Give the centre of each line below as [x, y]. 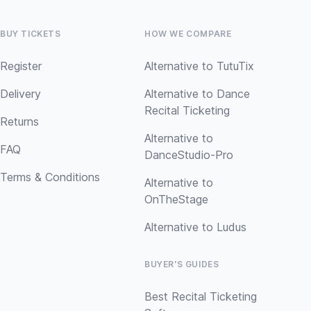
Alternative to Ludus [195, 227]
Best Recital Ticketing [201, 296]
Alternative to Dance [197, 94]
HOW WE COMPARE [188, 34]
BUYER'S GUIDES [182, 264]
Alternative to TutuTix [199, 66]
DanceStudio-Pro [189, 155]
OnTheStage [176, 199]
